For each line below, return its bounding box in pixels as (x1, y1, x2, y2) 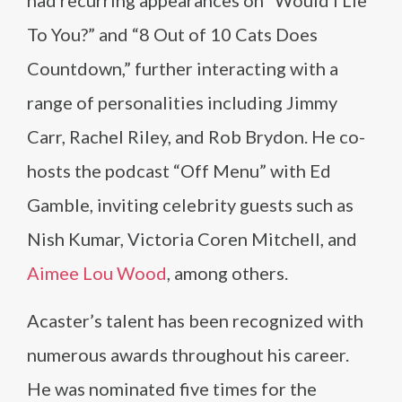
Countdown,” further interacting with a (27, 57, 338, 79)
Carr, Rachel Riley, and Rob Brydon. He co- (27, 126, 365, 147)
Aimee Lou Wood (27, 262, 167, 284)
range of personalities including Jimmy (27, 92, 337, 113)
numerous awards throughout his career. (27, 344, 349, 365)
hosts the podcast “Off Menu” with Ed (27, 160, 331, 181)
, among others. (167, 262, 288, 284)
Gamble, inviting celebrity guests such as (27, 194, 354, 215)
